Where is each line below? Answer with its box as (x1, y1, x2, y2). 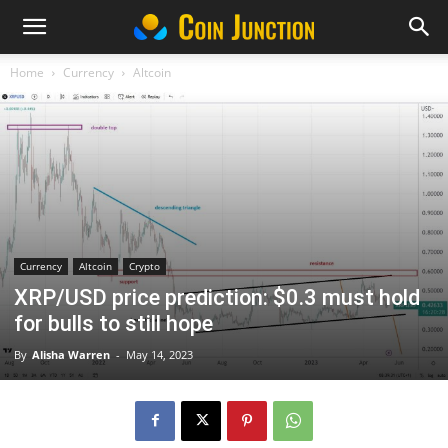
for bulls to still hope (14, 310, 213, 336)
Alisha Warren (32, 346, 110, 362)
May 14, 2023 (126, 346, 193, 362)
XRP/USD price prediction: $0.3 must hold (14, 284, 420, 310)
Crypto (129, 258, 160, 273)
